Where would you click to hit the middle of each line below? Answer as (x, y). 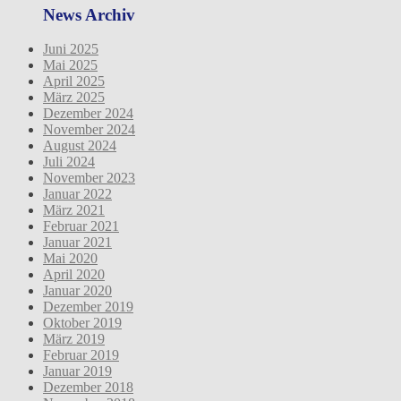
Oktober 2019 (82, 323)
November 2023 (89, 178)
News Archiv (89, 14)
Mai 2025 (70, 65)
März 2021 (74, 210)
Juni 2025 (71, 49)
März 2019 (74, 339)
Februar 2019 (81, 355)
